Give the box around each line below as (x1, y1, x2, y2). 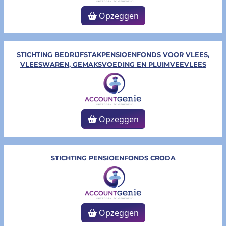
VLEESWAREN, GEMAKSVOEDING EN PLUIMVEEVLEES (20, 61, 206, 69)
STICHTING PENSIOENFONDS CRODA (50, 154, 176, 162)
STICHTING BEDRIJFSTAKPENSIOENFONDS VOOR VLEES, (17, 51, 209, 59)
